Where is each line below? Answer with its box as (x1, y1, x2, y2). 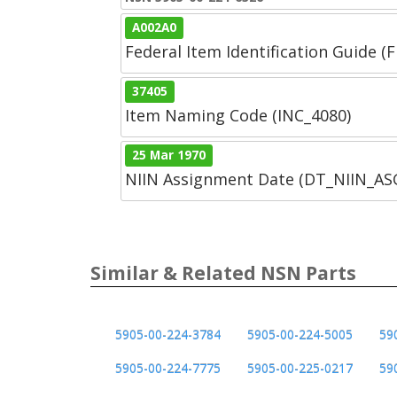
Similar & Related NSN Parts (90, 261, 356, 285)
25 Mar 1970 (132, 146, 206, 163)
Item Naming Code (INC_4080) (125, 104, 351, 126)
